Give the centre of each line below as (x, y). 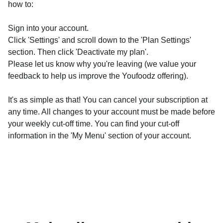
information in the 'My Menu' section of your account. (100, 136)
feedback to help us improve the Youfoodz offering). (98, 76)
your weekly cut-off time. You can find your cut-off (94, 124)
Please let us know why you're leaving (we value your (102, 64)
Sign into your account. (48, 28)
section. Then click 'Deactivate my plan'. (78, 52)
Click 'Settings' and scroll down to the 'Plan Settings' (100, 40)
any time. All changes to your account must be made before (111, 112)
